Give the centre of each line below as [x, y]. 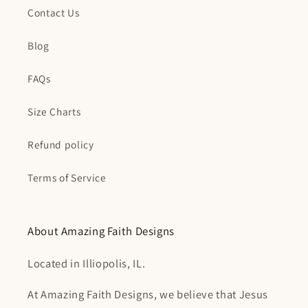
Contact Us [54, 13]
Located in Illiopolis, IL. [87, 264]
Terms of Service [67, 178]
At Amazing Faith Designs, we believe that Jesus [148, 294]
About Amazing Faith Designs [101, 231]
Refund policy [61, 145]
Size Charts [54, 112]
